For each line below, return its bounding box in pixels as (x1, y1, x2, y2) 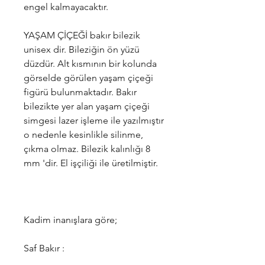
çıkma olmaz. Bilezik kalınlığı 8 (24, 143, 150, 154)
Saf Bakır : (24, 243, 64, 254)
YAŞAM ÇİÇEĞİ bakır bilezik (24, 30, 140, 41)
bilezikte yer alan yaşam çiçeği (24, 101, 150, 112)
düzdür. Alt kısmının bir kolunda (24, 58, 157, 69)
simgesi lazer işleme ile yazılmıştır (24, 115, 164, 126)
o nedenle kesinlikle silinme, (24, 129, 143, 140)
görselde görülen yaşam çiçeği (24, 72, 153, 83)
